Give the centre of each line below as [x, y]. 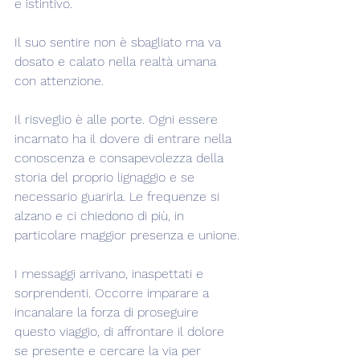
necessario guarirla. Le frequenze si [119, 196]
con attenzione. [59, 81]
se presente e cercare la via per [110, 351]
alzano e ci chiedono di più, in [101, 216]
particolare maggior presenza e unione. [127, 235]
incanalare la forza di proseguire [108, 312]
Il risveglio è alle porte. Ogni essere [118, 119]
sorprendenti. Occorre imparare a [114, 293]
